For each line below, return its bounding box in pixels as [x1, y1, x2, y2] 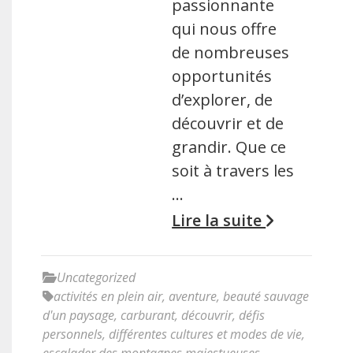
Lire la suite [172, 210, 266, 231]
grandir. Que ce [172, 136, 287, 158]
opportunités [172, 65, 273, 87]
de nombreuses [172, 42, 290, 63]
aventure [169, 288, 217, 305]
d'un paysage [43, 307, 114, 324]
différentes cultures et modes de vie [109, 325, 302, 343]
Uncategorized [57, 269, 136, 286]
